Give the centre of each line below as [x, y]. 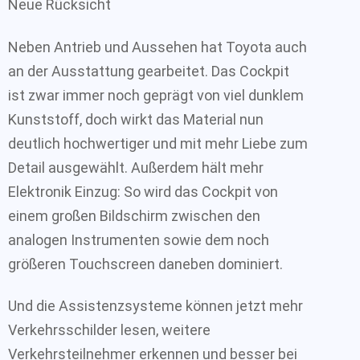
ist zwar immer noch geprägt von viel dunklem [156, 95]
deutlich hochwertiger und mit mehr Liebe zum [158, 143]
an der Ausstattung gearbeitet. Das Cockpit [149, 71]
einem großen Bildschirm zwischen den [134, 215]
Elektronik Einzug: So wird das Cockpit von [143, 191]
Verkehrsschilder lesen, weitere [109, 330]
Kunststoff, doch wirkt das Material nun [136, 119]
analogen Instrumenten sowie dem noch [139, 239]
